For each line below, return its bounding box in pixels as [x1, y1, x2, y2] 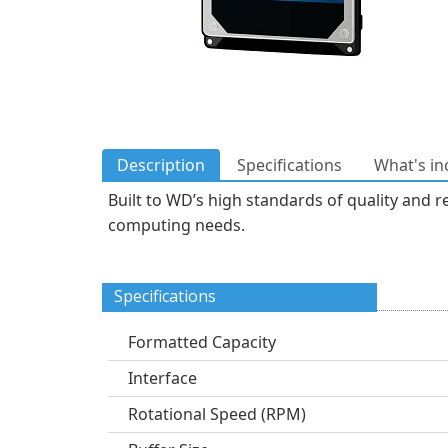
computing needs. [108, 214, 245, 236]
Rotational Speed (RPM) [128, 403, 306, 425]
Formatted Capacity [128, 331, 276, 353]
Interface [128, 367, 197, 389]
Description [117, 154, 205, 176]
